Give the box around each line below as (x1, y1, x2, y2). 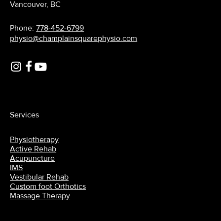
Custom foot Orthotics (10, 181, 86, 191)
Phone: (10, 23, 35, 33)
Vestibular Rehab (10, 172, 69, 182)
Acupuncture (10, 153, 55, 163)
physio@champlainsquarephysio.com (10, 33, 138, 43)
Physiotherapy (10, 134, 59, 145)
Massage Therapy (10, 190, 71, 201)
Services (10, 110, 39, 120)
